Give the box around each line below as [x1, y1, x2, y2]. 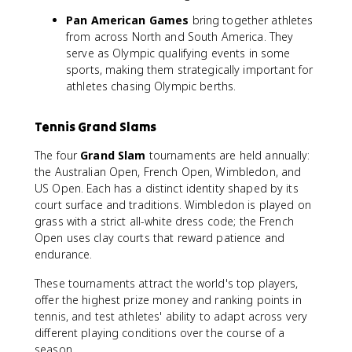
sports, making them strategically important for [66, 62, 313, 77]
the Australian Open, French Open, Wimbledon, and [35, 164, 302, 179]
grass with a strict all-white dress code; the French [35, 214, 294, 229]
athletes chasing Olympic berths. [66, 79, 236, 93]
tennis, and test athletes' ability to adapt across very [35, 309, 308, 324]
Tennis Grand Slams [35, 119, 156, 134]
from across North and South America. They [66, 29, 294, 44]
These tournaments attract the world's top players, [35, 276, 299, 291]
